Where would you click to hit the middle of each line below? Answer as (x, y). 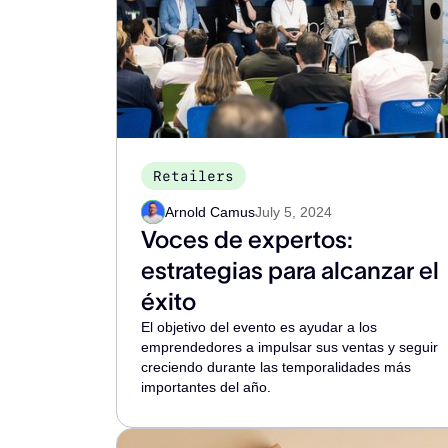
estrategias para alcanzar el (290, 270)
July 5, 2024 (293, 212)
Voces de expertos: (247, 239)
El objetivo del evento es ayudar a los (259, 327)
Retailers (193, 176)
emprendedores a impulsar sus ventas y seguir (289, 347)
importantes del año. (206, 387)
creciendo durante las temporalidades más (276, 367)
